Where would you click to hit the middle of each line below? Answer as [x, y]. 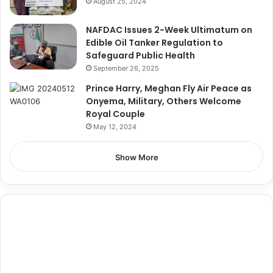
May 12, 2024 [115, 127]
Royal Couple [115, 114]
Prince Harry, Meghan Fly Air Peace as [169, 89]
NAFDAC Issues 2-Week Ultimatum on [169, 30]
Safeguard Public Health [140, 56]
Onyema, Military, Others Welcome [164, 101]
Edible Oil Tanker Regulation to [154, 43]
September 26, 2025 [126, 69]
